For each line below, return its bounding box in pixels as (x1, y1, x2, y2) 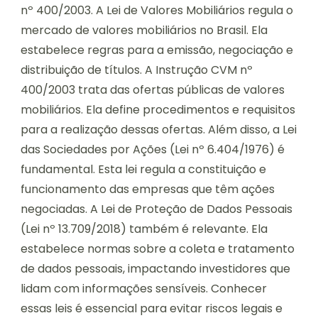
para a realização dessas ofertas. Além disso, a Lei (21, 121, 297, 138)
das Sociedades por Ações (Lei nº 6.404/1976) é (21, 141, 285, 158)
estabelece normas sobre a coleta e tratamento (21, 241, 295, 258)
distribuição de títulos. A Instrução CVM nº (21, 62, 253, 79)
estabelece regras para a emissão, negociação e (21, 42, 293, 59)
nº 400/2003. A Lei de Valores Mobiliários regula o (21, 2, 293, 19)
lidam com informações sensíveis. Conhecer (21, 280, 267, 297)
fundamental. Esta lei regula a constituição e (21, 161, 266, 178)
